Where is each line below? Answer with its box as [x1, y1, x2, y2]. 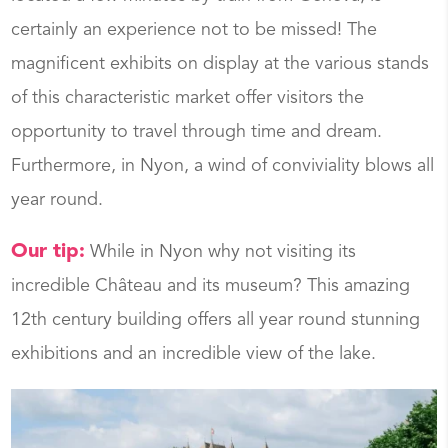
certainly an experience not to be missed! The [11, 21, 378, 40]
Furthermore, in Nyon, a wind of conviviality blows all [11, 157, 435, 176]
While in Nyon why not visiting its [85, 243, 357, 262]
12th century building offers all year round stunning [11, 311, 421, 330]
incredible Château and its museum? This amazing [11, 277, 411, 296]
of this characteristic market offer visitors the [11, 89, 365, 108]
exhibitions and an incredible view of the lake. [11, 345, 377, 364]
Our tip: [11, 242, 86, 263]
